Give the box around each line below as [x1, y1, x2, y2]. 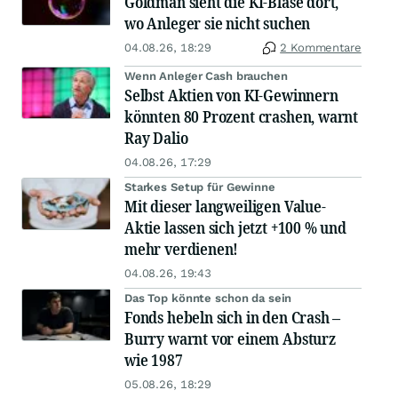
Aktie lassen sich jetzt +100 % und [124, 217, 346, 239]
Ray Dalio [124, 127, 188, 149]
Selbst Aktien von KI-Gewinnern [124, 84, 338, 107]
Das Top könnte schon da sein [124, 291, 292, 306]
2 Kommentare [280, 41, 362, 55]
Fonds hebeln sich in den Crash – [124, 306, 341, 329]
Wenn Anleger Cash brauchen [124, 69, 288, 84]
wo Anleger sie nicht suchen [124, 12, 311, 35]
